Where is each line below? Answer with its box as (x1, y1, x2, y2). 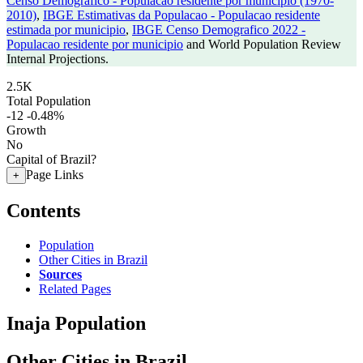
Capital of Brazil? (6, 152, 96, 166)
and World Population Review (183, 37, 341, 51)
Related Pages (39, 281, 111, 296)
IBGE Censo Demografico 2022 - (132, 23, 305, 36)
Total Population (6, 94, 91, 108)
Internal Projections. (6, 52, 109, 66)
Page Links (26, 168, 83, 181)
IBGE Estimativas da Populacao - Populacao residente (43, 8, 320, 22)
